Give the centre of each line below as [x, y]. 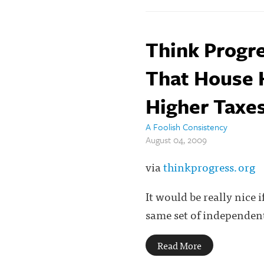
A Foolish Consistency [187, 127]
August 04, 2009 [176, 140]
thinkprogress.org [209, 166]
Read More [179, 245]
